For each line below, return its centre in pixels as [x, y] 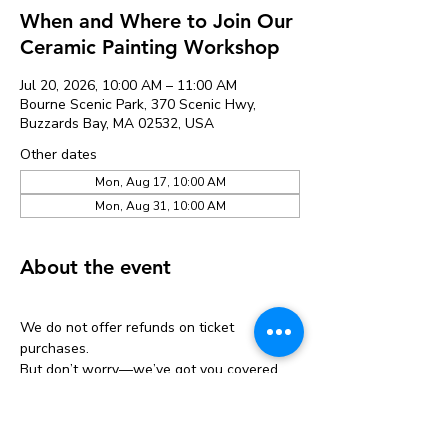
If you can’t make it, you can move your [145, 432]
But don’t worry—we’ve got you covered [151, 369]
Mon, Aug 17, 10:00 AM [160, 181]
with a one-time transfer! [99, 390]
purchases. [54, 348]
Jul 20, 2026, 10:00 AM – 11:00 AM [128, 85]
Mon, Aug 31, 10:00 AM [160, 205]
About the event [95, 266]
